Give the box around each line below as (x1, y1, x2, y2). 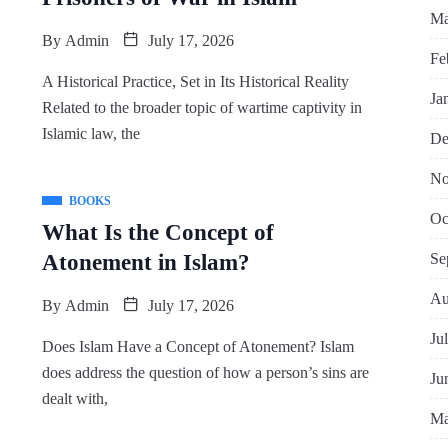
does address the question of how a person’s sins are (41, 364, 369, 381)
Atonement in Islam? (41, 250, 250, 275)
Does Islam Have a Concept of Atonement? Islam (41, 338, 354, 355)
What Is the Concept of (41, 220, 274, 245)
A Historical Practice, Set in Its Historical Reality (41, 73, 349, 90)
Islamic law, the (41, 125, 140, 142)
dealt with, (41, 390, 108, 407)
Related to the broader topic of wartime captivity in (41, 99, 362, 116)
